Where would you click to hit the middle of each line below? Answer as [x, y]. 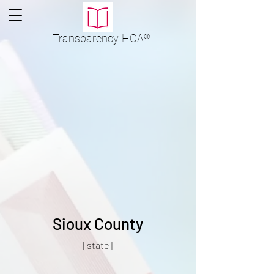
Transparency [85, 38]
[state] [98, 245]
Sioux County [98, 224]
